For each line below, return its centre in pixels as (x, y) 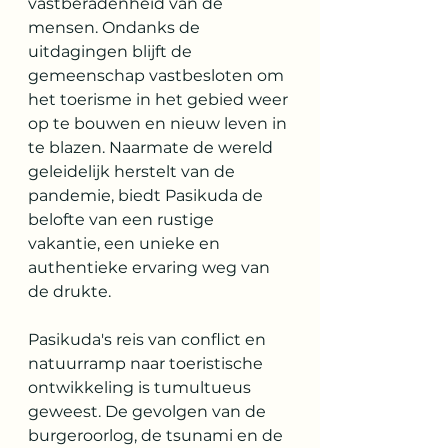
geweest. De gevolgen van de (149, 411)
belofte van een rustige (123, 219)
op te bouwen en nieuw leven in (159, 123)
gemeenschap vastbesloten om (158, 75)
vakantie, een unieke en (126, 243)
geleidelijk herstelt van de (133, 171)
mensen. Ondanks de (116, 27)
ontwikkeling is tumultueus (141, 387)
